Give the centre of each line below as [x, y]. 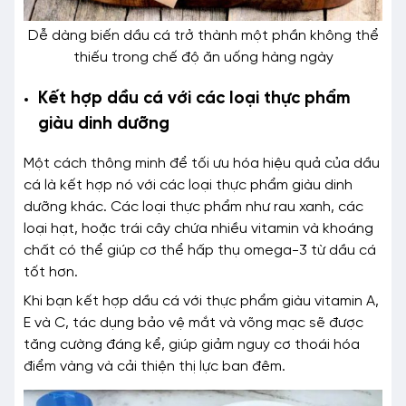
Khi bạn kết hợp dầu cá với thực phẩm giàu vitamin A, [201, 302]
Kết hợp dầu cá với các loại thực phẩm [194, 98]
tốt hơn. [51, 273]
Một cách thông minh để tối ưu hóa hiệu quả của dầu [202, 164]
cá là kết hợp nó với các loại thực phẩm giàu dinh [188, 186]
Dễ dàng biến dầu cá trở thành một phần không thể [203, 35]
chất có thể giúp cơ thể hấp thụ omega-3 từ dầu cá [200, 251]
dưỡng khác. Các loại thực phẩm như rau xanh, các [193, 208]
